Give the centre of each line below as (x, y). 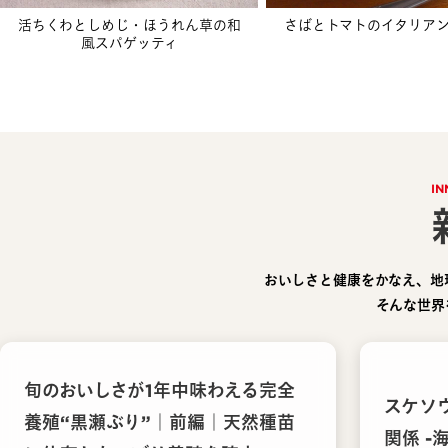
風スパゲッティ (129, 43)
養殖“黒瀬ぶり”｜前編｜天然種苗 (159, 422)
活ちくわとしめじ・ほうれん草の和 (129, 25)
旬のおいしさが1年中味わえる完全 (159, 390)
